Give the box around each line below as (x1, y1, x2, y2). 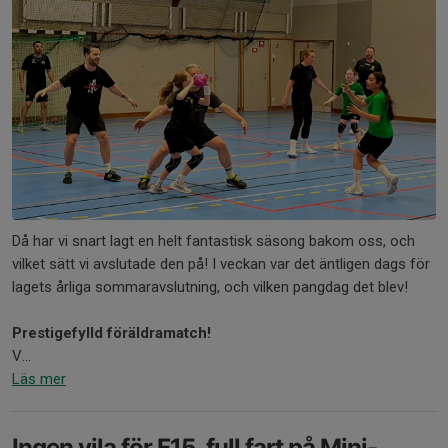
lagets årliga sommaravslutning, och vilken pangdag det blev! (12, 277, 412, 296)
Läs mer (12, 369, 66, 388)
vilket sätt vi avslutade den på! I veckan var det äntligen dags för (12, 254, 430, 273)
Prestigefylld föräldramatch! (12, 323, 211, 342)
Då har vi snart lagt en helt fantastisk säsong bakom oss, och (12, 231, 415, 250)
